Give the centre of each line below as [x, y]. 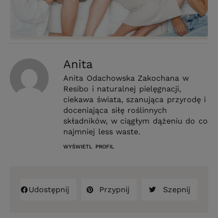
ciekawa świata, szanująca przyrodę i [135, 100]
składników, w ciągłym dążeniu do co [136, 121]
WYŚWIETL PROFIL [89, 147]
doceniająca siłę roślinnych [115, 110]
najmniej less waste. [102, 132]
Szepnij [176, 190]
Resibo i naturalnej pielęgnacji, [122, 89]
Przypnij [115, 190]
